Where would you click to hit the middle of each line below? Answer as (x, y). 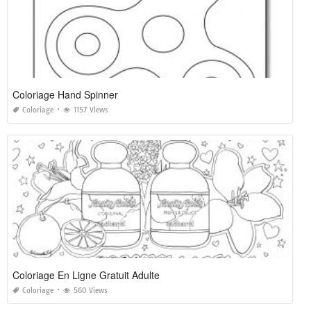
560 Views (91, 290)
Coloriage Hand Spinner (65, 94)
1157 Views (91, 110)
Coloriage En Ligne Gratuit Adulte (86, 275)
